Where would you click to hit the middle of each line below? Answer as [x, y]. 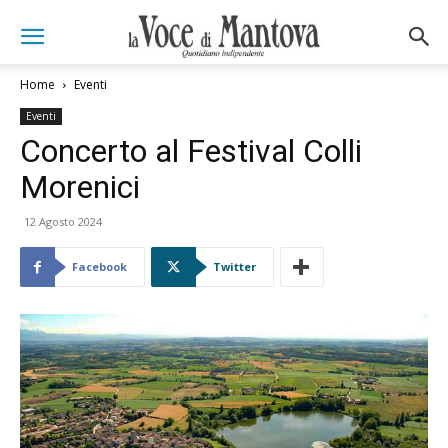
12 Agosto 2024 [63, 221]
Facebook [99, 266]
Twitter [234, 266]
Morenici [80, 187]
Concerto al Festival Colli [191, 151]
